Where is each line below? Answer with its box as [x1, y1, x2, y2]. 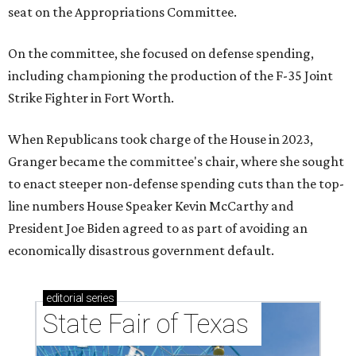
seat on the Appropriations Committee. [8, 3, 237, 20]
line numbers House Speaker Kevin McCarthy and [8, 197, 294, 214]
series [83, 291, 114, 304]
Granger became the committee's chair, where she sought [8, 153, 344, 169]
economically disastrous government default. [8, 242, 274, 258]
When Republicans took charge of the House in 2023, [8, 130, 313, 147]
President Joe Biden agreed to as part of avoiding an [8, 219, 308, 236]
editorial [46, 291, 83, 304]
